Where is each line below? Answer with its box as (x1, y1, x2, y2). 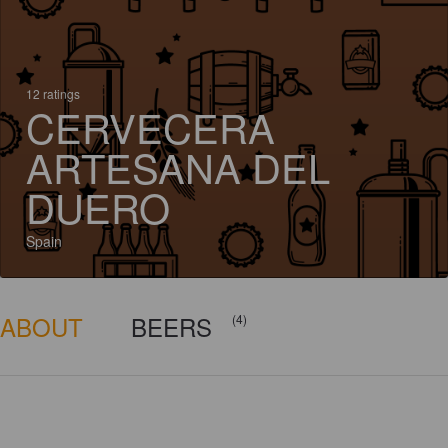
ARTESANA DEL (26, 138, 330, 195)
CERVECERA (26, 98, 275, 155)
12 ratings (26, 85, 80, 102)
